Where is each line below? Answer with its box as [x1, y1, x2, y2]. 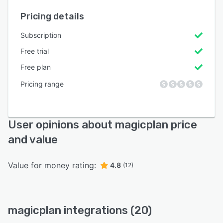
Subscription [20, 30, 61, 39]
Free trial [20, 46, 49, 55]
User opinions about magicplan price [8, 117, 197, 131]
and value [8, 132, 58, 146]
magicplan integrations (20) [8, 203, 152, 217]
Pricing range [20, 79, 64, 88]
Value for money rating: [8, 160, 96, 170]
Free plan [20, 62, 51, 71]
